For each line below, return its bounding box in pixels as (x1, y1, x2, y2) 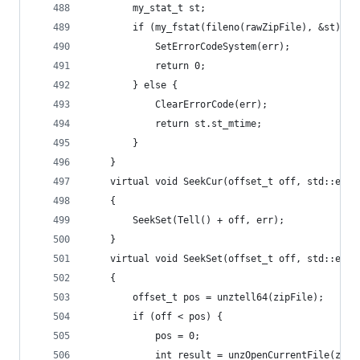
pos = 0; (155, 330, 200, 342)
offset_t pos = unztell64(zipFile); (133, 292, 324, 303)
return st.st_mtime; (155, 118, 262, 129)
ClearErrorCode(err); (155, 99, 268, 110)
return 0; (155, 60, 206, 72)
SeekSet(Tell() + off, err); (133, 215, 284, 226)
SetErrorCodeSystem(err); (155, 41, 290, 52)
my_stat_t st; (133, 2, 206, 14)
